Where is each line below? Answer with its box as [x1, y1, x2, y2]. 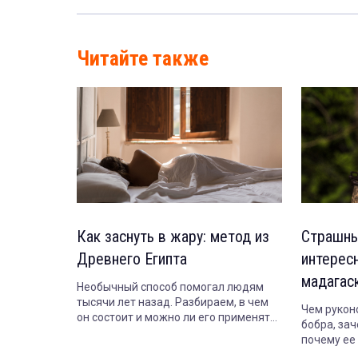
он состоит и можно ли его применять [77, 310, 276, 324]
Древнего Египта [77, 249, 187, 268]
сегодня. [77, 325, 122, 339]
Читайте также [77, 46, 209, 70]
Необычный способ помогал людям [77, 280, 264, 293]
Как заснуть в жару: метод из [77, 226, 269, 246]
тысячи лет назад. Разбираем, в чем [77, 295, 268, 308]
